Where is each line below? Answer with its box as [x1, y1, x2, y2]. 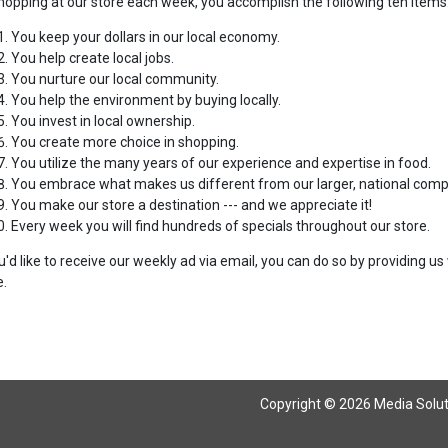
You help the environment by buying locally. [10, 92, 281, 108]
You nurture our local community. [10, 71, 219, 87]
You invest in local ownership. [10, 113, 195, 129]
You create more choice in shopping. [10, 134, 239, 150]
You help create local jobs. [10, 50, 174, 66]
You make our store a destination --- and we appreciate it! [10, 197, 372, 213]
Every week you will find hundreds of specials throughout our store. [10, 218, 430, 234]
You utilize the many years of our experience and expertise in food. [10, 155, 431, 171]
